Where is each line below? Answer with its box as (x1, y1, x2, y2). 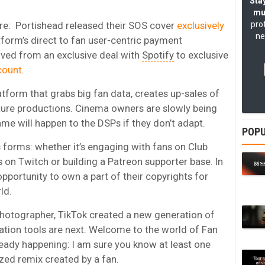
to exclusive (174, 49, 228, 61)
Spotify (142, 49, 174, 61)
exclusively (177, 19, 224, 31)
